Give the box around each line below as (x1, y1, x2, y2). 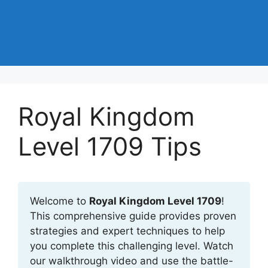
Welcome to (30, 195, 89, 207)
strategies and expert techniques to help (30, 225, 225, 237)
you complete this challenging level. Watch (30, 240, 233, 252)
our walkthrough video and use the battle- (30, 255, 233, 267)
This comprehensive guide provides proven (30, 210, 236, 222)
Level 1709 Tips (18, 131, 202, 162)
